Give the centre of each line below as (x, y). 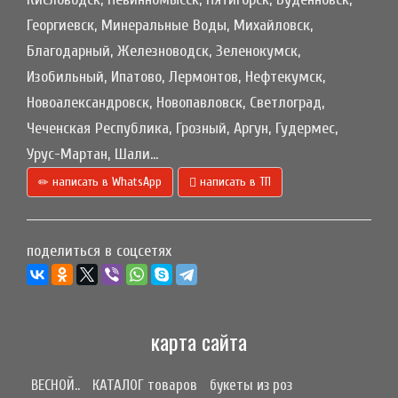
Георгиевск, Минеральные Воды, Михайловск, (170, 25)
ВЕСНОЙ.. (56, 385)
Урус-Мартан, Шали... (92, 154)
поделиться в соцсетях (99, 251)
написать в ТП (234, 181)
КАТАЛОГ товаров (145, 385)
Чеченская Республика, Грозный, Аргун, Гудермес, (182, 128)
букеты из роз (251, 385)
